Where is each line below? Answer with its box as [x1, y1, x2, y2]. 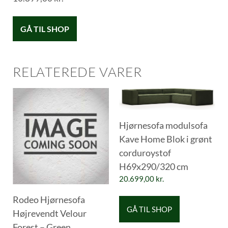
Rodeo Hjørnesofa [13, 193, 85, 205]
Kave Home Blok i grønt [119, 133, 212, 145]
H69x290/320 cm [119, 161, 188, 173]
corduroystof [119, 147, 171, 159]
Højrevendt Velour [13, 207, 87, 219]
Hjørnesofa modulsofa [119, 120, 208, 131]
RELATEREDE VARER [13, 63, 142, 80]
